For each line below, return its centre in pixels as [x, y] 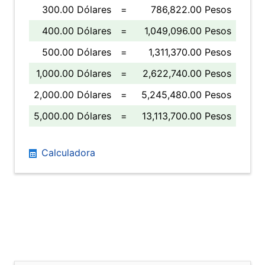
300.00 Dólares [77, 9]
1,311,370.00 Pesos [190, 52]
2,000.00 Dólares [72, 95]
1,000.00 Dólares [74, 73]
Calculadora [67, 153]
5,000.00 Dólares [72, 116]
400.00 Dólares [77, 31]
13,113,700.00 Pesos [187, 116]
